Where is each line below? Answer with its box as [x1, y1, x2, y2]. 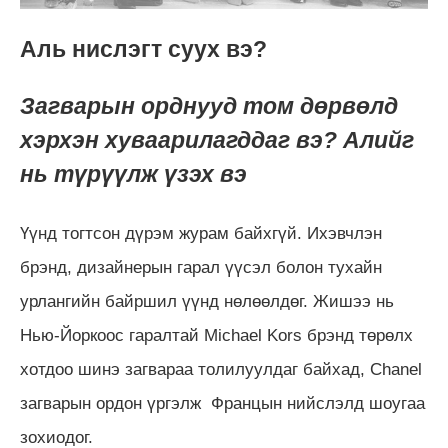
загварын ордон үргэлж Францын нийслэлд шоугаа [20, 394, 425, 414]
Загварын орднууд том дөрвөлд [20, 93, 398, 120]
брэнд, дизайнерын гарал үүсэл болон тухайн [20, 258, 382, 278]
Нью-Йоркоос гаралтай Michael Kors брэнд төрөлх [20, 326, 413, 346]
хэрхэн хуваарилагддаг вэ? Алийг [20, 127, 414, 154]
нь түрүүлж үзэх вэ [20, 161, 247, 188]
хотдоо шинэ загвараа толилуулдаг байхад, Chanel [20, 360, 422, 380]
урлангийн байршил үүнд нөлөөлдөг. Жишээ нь [20, 292, 394, 312]
